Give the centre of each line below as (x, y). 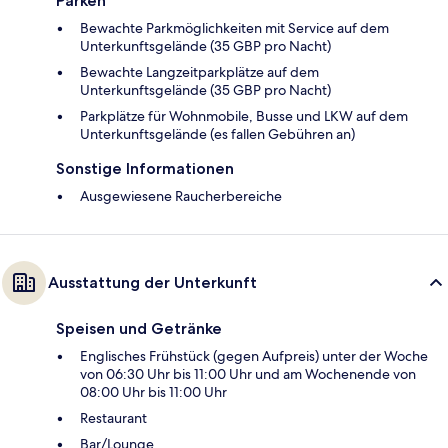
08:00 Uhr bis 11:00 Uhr (153, 391)
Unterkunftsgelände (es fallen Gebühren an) (217, 133)
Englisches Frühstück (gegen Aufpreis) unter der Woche (254, 355)
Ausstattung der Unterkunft (152, 282)
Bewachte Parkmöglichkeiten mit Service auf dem (234, 27)
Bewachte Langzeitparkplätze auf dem (199, 71)
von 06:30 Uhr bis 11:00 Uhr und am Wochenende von (248, 373)
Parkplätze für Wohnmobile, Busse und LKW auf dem (244, 115)
